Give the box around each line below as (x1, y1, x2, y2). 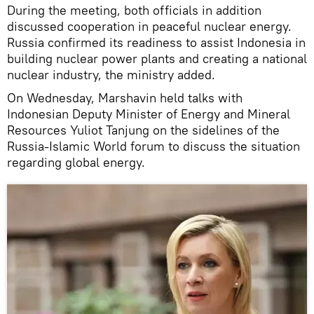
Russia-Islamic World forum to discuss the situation (7, 137, 300, 154)
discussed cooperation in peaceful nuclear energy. (7, 18, 292, 34)
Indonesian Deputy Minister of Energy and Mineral (7, 105, 290, 122)
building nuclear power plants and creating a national (7, 50, 307, 67)
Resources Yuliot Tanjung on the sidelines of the (7, 121, 280, 138)
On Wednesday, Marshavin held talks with (7, 89, 243, 106)
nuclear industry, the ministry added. (7, 66, 215, 83)
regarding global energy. (7, 153, 145, 170)
